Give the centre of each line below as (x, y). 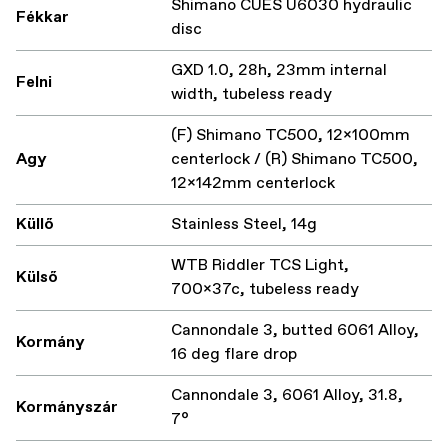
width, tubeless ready (251, 95)
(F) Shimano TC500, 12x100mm (290, 136)
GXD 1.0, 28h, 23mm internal (279, 71)
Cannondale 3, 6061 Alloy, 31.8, (287, 396)
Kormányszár (67, 408)
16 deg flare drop (234, 355)
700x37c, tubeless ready (265, 290)
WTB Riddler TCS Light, (260, 266)
